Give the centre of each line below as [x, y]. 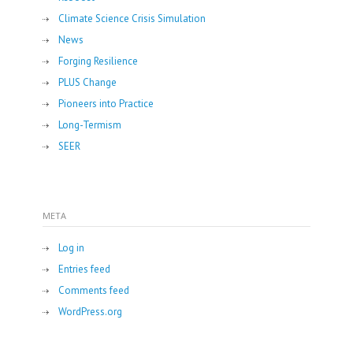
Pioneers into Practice [106, 104]
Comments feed [94, 290]
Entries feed [84, 269]
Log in [71, 248]
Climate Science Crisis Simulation [132, 19]
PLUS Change [87, 82]
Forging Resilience [98, 61]
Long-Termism [90, 125]
